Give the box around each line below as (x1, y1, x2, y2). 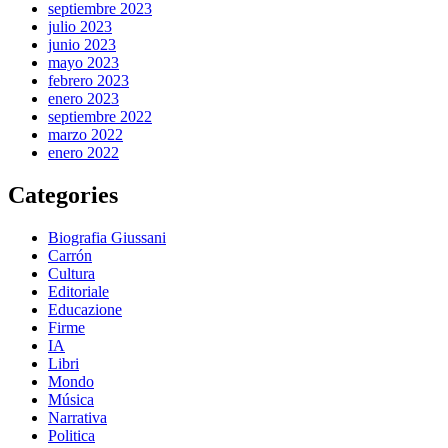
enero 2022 (48, 143, 119, 161)
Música (48, 390, 94, 408)
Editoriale (48, 282, 109, 300)
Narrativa (48, 408, 107, 426)
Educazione (48, 300, 122, 318)
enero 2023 (48, 89, 119, 107)
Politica (48, 426, 95, 444)
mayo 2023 (48, 53, 119, 71)
